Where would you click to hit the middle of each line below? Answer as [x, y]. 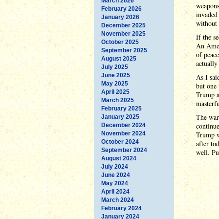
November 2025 [123, 33]
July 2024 [115, 166]
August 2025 [119, 58]
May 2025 [115, 83]
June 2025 [116, 75]
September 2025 [124, 50]
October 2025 [120, 42]
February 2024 [121, 208]
